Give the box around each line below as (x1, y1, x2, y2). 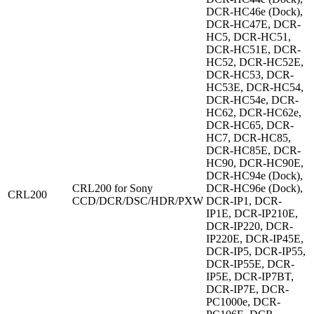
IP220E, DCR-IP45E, (206, 233, 303, 245)
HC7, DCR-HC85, (206, 132, 291, 144)
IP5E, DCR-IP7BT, (206, 271, 294, 283)
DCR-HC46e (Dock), (206, 6, 303, 18)
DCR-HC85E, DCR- (206, 144, 301, 157)
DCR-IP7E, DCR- (206, 283, 289, 296)
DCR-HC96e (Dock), (206, 182, 303, 195)
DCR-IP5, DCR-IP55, (206, 245, 306, 258)
